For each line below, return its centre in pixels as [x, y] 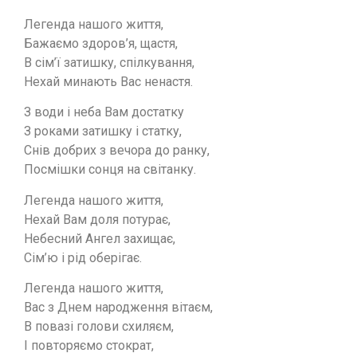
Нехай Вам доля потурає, [97, 219]
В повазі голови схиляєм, [99, 327]
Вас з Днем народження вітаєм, [118, 308]
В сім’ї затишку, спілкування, [109, 63]
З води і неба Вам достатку [104, 112]
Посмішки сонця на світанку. [110, 170]
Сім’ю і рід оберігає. [83, 257]
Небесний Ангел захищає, [100, 238]
